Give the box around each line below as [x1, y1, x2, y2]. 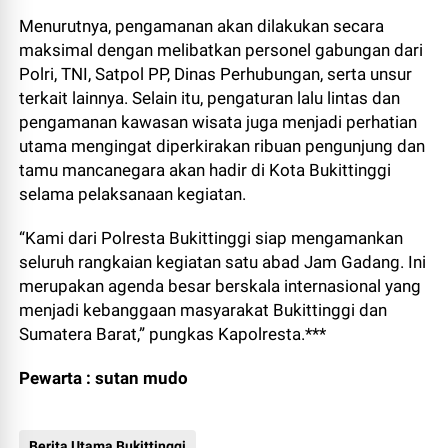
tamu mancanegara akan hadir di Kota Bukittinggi [19, 160, 392, 180]
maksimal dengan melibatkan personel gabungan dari [19, 40, 424, 60]
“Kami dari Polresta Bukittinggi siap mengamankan [19, 228, 404, 248]
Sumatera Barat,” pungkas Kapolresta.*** [19, 324, 327, 344]
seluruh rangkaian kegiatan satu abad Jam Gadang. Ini [19, 252, 427, 272]
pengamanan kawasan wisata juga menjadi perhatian [19, 112, 418, 132]
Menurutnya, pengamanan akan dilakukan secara [19, 16, 385, 36]
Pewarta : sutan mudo [19, 368, 189, 388]
